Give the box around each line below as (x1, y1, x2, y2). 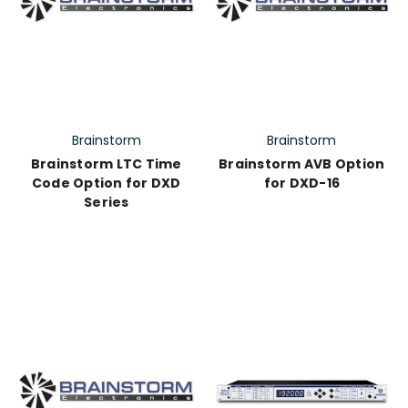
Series (84, 193, 129, 212)
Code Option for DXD (31, 174, 181, 193)
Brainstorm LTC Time (30, 155, 182, 174)
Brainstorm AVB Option (219, 155, 385, 174)
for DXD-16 (263, 174, 340, 193)
